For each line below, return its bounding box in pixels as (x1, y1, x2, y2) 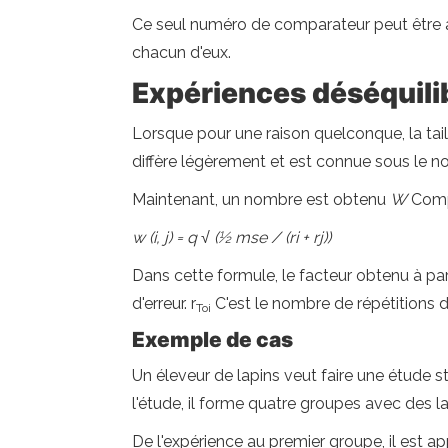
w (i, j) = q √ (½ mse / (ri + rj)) (132, 228, 331, 247)
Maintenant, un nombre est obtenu (132, 190, 390, 209)
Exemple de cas (132, 327, 293, 352)
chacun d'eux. (132, 43, 231, 62)
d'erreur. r (132, 294, 196, 313)
